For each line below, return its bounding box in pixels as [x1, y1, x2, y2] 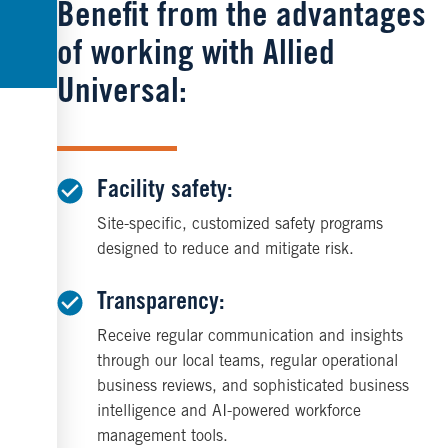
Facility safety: [97, 179, 234, 205]
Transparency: [97, 291, 226, 317]
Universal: [57, 77, 188, 113]
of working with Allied [57, 39, 336, 75]
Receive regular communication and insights [97, 329, 404, 346]
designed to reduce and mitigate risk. [97, 242, 355, 259]
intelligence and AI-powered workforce [97, 404, 362, 421]
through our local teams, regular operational [97, 354, 399, 371]
